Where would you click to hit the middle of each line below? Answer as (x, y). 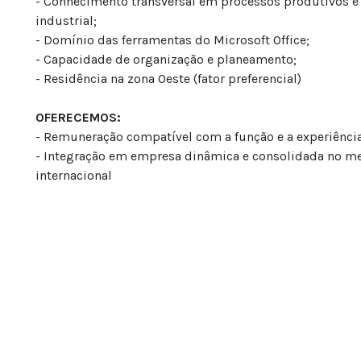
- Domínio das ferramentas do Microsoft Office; (172, 40)
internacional (74, 176)
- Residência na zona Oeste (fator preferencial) (168, 79)
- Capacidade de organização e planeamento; (166, 60)
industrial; (66, 21)
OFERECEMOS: (78, 118)
